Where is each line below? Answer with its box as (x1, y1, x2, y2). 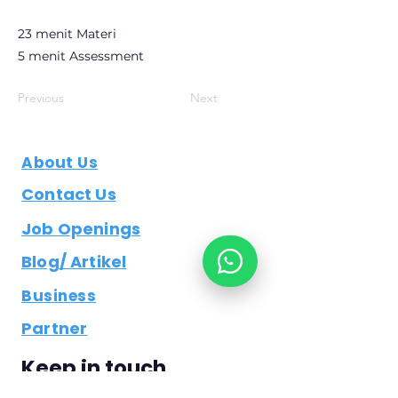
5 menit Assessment (18, 48, 144, 64)
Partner (21, 317, 88, 339)
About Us (21, 152, 99, 173)
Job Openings (21, 218, 141, 240)
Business (21, 285, 97, 306)
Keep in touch (20, 354, 166, 382)
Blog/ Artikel (21, 251, 127, 273)
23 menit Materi (18, 26, 116, 42)
